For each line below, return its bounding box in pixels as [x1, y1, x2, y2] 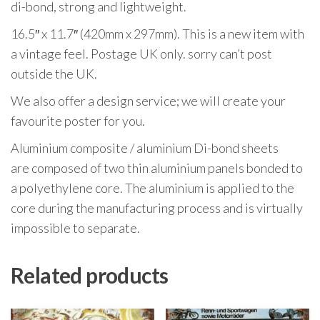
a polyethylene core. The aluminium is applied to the [11, 180, 294, 196]
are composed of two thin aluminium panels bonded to [11, 160, 303, 176]
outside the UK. [11, 66, 97, 82]
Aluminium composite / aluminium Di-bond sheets [11, 140, 279, 156]
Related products [11, 262, 169, 289]
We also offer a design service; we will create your [11, 93, 286, 109]
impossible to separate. [11, 220, 140, 236]
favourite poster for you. [11, 113, 145, 129]
